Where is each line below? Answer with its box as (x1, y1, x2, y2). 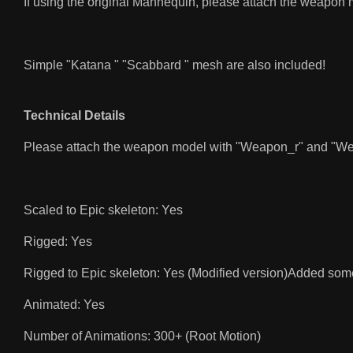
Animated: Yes (24, 298, 105, 312)
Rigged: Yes (24, 235, 92, 249)
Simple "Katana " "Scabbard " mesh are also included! (24, 58, 325, 72)
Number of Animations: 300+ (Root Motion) (24, 329, 261, 344)
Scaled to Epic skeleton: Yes (24, 203, 183, 217)
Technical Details (24, 109, 125, 123)
